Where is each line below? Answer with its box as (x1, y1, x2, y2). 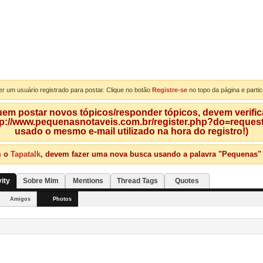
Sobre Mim (23, 177, 59, 185)
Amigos (10, 196, 31, 202)
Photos (53, 196, 72, 202)
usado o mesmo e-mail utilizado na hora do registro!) (15, 126, 248, 136)
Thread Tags (117, 177, 158, 185)
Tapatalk (10, 150, 41, 159)
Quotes (175, 177, 199, 185)
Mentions (72, 177, 103, 185)
